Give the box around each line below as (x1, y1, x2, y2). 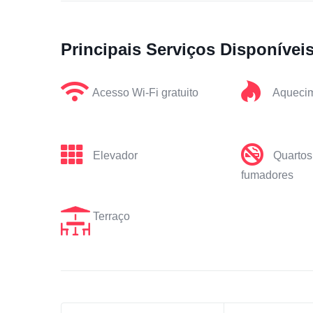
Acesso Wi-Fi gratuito (92, 86, 198, 99)
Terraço (93, 210, 130, 222)
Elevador (93, 149, 138, 161)
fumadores (240, 168, 293, 181)
